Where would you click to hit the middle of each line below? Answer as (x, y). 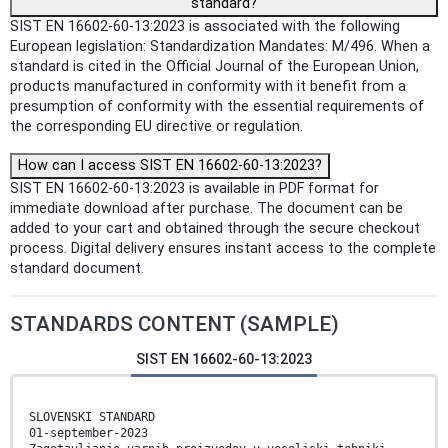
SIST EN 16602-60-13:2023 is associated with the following (205, 27)
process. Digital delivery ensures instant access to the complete (223, 249)
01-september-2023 (88, 433)
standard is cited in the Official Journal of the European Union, (214, 67)
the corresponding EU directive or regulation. (156, 127)
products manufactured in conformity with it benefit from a (208, 87)
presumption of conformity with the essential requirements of (217, 107)
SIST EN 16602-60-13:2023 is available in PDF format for (194, 189)
